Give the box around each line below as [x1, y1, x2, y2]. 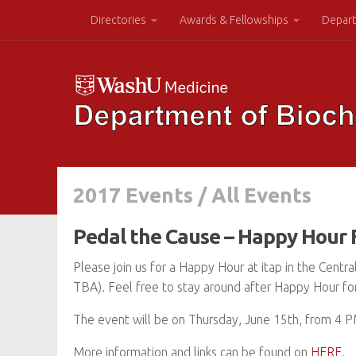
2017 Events [73, 184, 193, 207]
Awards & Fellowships [180, 14, 288, 26]
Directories [91, 14, 146, 26]
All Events [211, 184, 311, 207]
